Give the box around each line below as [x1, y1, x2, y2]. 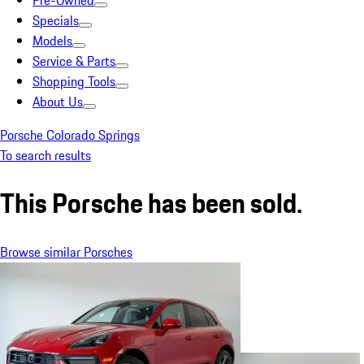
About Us [32, 92, 83, 111]
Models [32, 31, 72, 50]
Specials [32, 11, 79, 30]
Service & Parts [32, 51, 115, 71]
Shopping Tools [32, 71, 115, 91]
